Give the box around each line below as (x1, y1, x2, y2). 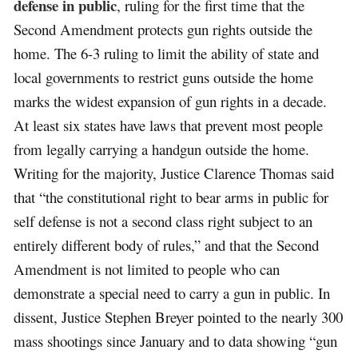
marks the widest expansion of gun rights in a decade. (14, 90, 328, 111)
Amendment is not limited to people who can (14, 258, 280, 279)
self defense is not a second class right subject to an (14, 210, 313, 231)
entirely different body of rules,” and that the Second (14, 234, 320, 255)
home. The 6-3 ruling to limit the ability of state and (14, 42, 320, 63)
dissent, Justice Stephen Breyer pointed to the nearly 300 (14, 306, 344, 327)
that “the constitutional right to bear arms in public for (14, 186, 329, 207)
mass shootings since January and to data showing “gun (14, 330, 338, 351)
